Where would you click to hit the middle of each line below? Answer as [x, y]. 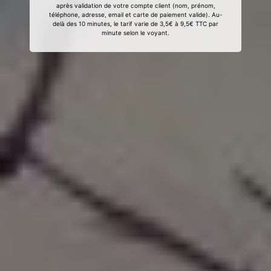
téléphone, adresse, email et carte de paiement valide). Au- [135, 15]
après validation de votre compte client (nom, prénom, [135, 5]
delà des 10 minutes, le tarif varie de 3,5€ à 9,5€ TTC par [135, 24]
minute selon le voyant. [135, 33]
